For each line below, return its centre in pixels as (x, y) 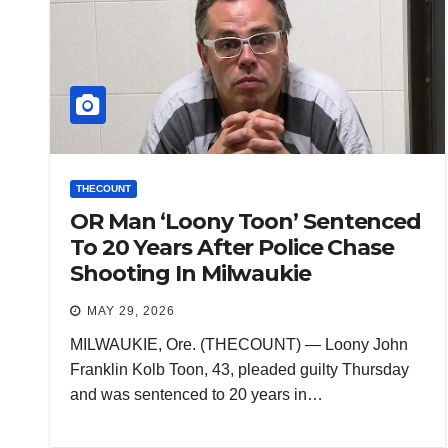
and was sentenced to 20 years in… (196, 395)
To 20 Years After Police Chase (232, 248)
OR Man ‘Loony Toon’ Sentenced (246, 222)
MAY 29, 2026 (131, 311)
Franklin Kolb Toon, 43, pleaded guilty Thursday (239, 370)
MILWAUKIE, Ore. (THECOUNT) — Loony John (239, 345)
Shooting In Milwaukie (190, 274)
